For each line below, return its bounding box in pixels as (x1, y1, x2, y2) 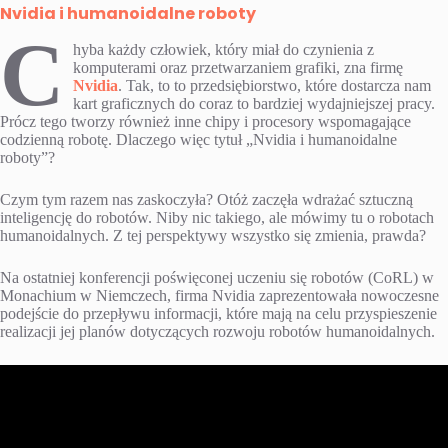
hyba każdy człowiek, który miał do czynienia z (72, 40, 374, 58)
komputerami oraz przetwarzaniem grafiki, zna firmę (72, 58, 403, 76)
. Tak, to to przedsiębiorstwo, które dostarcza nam (117, 76, 431, 94)
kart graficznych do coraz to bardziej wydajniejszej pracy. (72, 94, 435, 112)
